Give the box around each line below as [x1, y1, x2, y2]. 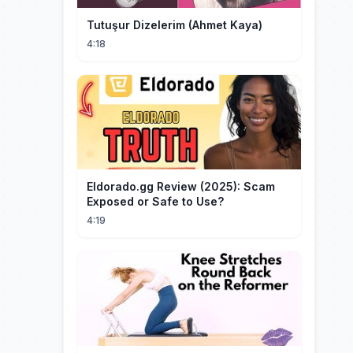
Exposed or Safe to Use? [87, 195, 224, 208]
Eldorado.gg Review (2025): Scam [87, 180, 275, 193]
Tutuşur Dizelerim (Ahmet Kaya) [87, 18, 262, 32]
